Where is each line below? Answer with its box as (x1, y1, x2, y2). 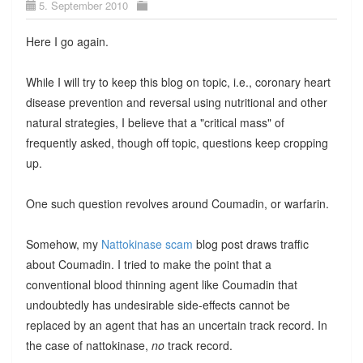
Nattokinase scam (100, 235, 193, 252)
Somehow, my (25, 235, 101, 252)
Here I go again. (25, 32, 109, 49)
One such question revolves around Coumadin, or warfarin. (25, 194, 329, 211)
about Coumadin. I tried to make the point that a (25, 255, 271, 272)
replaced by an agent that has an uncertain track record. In (25, 316, 327, 333)
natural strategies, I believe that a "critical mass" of (25, 113, 284, 130)
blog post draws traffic (192, 235, 309, 252)
